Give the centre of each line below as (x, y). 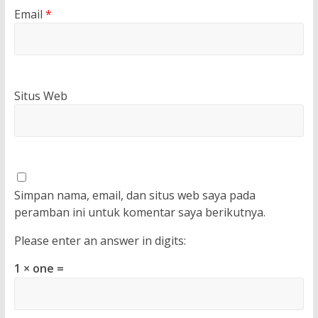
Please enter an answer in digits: (100, 241)
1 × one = (39, 269)
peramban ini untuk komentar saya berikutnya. (139, 213)
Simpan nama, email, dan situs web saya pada (135, 196)
